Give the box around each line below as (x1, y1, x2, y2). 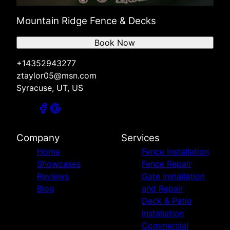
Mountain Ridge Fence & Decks (16, 15, 156, 27)
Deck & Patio (142, 196, 192, 206)
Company (16, 132, 60, 144)
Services (121, 132, 160, 144)
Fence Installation (142, 146, 209, 157)
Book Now (94, 37, 136, 48)
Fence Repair (142, 159, 191, 169)
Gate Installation (142, 171, 205, 182)
